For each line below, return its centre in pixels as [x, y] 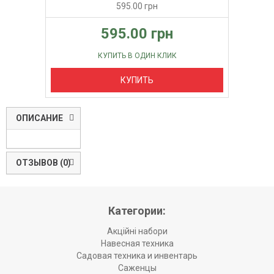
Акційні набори [137, 231]
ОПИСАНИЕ [39, 118]
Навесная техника [137, 244]
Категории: [137, 211]
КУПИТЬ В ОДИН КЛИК [137, 56]
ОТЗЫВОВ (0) [43, 163]
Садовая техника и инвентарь [137, 256]
